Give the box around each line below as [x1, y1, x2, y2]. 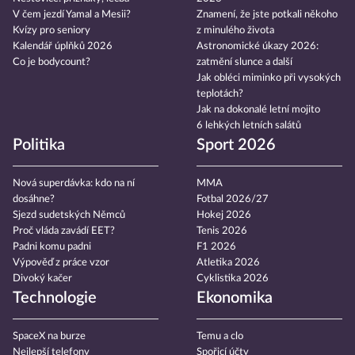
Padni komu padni [13, 242, 91, 253]
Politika [13, 137, 65, 154]
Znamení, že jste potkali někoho [197, 10, 338, 21]
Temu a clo [197, 331, 243, 342]
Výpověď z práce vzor [13, 258, 109, 269]
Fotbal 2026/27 [197, 194, 269, 205]
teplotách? [197, 89, 243, 100]
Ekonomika [197, 290, 273, 307]
